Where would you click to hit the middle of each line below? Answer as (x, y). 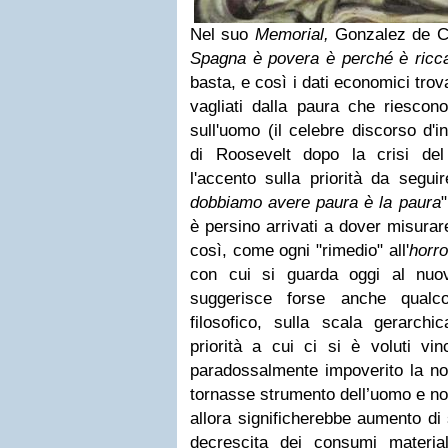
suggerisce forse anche (288, 298)
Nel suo (222, 34)
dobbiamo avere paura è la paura (315, 202)
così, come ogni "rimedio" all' (299, 250)
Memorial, (291, 34)
